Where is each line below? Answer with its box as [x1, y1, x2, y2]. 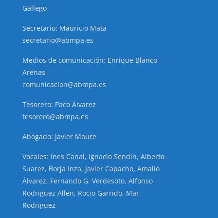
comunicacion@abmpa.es [22, 80, 106, 90]
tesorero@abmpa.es [22, 112, 88, 122]
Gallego [22, 3, 47, 13]
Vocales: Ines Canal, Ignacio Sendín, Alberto [22, 152, 164, 162]
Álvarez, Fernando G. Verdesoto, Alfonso [22, 176, 153, 186]
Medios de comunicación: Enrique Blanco [22, 55, 157, 65]
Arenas [22, 68, 45, 77]
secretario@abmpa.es [22, 36, 93, 45]
